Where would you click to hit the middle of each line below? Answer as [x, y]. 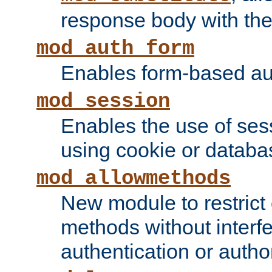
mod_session [103, 102]
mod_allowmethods [134, 179]
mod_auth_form [115, 49]
